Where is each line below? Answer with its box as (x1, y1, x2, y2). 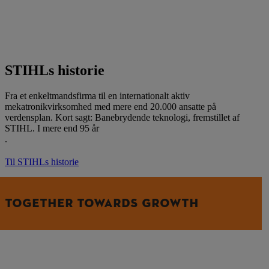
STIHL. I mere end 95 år (5, 122, 99, 133)
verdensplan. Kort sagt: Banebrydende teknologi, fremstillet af (5, 112, 240, 122)
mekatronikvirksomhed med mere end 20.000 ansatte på (5, 101, 216, 112)
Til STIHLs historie (5, 156, 79, 167)
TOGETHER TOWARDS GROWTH (5, 195, 199, 211)
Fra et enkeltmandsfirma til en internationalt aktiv (5, 90, 190, 101)
